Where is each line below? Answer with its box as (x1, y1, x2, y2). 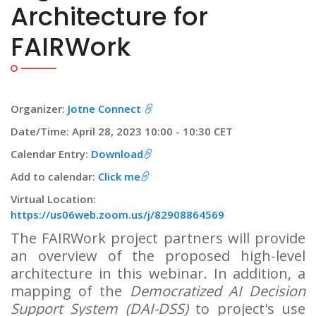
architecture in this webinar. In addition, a (11, 264, 305, 283)
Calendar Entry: (11, 147, 91, 161)
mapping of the (11, 281, 130, 300)
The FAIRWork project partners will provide (11, 229, 305, 248)
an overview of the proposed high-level (11, 246, 305, 265)
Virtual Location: (11, 192, 96, 206)
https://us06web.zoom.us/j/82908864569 (11, 207, 224, 221)
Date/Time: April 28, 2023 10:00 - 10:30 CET (11, 124, 233, 138)
